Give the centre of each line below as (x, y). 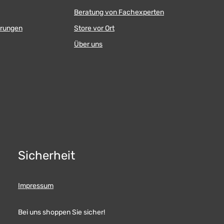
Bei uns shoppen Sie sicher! (61, 212)
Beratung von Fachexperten (119, 12)
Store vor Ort (94, 28)
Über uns (88, 44)
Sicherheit (46, 155)
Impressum (36, 185)
